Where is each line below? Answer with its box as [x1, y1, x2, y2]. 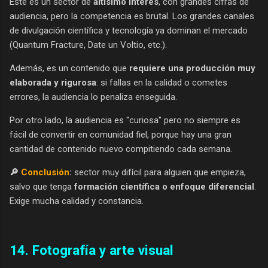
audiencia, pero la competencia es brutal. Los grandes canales [10, 11, 254, 22]
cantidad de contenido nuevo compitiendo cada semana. [10, 144, 232, 155]
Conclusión [21, 167, 69, 178]
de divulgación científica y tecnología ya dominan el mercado [10, 25, 248, 36]
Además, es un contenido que [10, 63, 129, 74]
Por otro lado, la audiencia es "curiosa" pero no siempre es [10, 115, 240, 126]
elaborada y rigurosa [10, 77, 96, 89]
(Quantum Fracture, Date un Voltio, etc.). [10, 39, 167, 51]
